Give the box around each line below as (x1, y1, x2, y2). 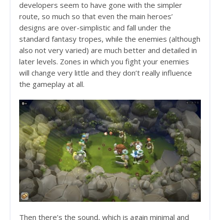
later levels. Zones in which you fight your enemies (19, 56, 189, 67)
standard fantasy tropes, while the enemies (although (19, 34, 200, 44)
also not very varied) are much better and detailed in (19, 45, 197, 55)
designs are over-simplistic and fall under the (19, 23, 171, 33)
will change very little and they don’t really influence (19, 68, 192, 78)
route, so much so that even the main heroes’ (19, 11, 173, 22)
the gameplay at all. (19, 79, 84, 89)
